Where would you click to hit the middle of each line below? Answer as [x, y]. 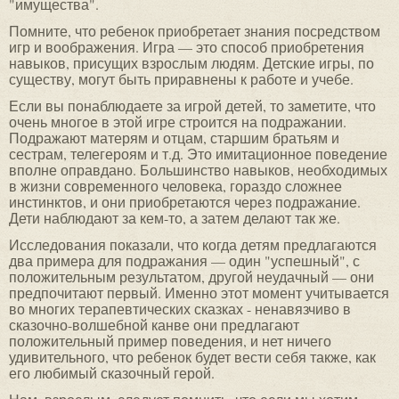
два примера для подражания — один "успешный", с [184, 261]
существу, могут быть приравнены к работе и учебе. [181, 79]
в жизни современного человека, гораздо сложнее [175, 186]
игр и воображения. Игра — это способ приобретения [187, 47]
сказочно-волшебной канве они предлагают [154, 325]
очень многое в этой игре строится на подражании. [178, 122]
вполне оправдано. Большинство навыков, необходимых [198, 170]
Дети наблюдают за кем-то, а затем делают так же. [175, 218]
